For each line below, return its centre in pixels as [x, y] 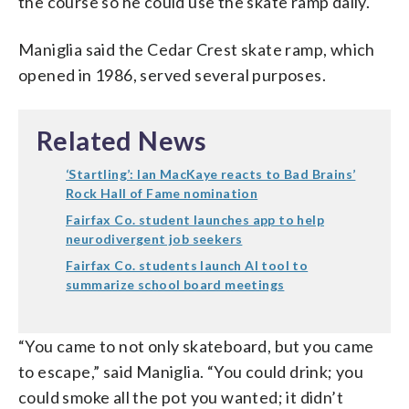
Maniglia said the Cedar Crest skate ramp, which [197, 49]
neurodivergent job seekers [154, 238]
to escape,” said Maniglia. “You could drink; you [191, 371]
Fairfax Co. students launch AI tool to [187, 265]
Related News [122, 140]
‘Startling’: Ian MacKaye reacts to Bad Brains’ [211, 173]
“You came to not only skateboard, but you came [196, 346]
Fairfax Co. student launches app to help [195, 219]
